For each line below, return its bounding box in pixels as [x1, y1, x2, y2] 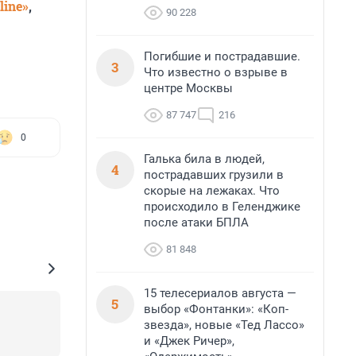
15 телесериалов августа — [144, 286, 296, 300]
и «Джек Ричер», [144, 334, 234, 348]
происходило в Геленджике [144, 199, 300, 214]
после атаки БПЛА [144, 215, 249, 230]
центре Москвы [144, 81, 233, 95]
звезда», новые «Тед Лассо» [144, 318, 304, 332]
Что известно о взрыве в [144, 65, 288, 79]
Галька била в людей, [144, 152, 265, 166]
